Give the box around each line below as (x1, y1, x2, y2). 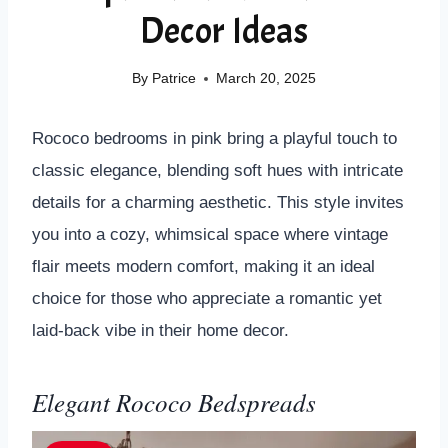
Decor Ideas (139, 7, 309, 54)
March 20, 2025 (215, 71, 316, 87)
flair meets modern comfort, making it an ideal (32, 257, 375, 277)
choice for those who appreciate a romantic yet (32, 289, 382, 309)
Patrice (151, 71, 196, 87)
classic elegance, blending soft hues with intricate (32, 161, 403, 181)
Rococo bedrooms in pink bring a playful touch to (32, 129, 397, 149)
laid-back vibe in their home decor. (32, 321, 289, 341)
